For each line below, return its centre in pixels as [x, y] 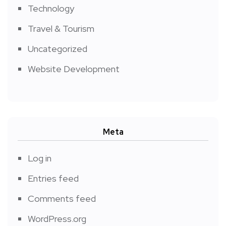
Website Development [74, 69]
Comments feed [62, 199]
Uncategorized [58, 49]
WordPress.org [57, 219]
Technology [51, 9]
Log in [40, 158]
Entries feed [53, 179]
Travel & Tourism [61, 29]
